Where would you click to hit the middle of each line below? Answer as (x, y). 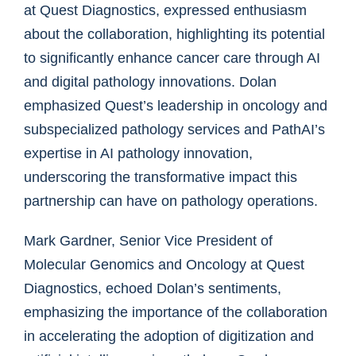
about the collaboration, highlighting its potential (174, 35)
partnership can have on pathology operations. (171, 201)
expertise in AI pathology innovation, (138, 154)
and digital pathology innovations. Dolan (150, 82)
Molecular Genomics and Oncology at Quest (164, 265)
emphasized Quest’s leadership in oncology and (176, 106)
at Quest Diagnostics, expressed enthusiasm (165, 11)
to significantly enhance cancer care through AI (172, 58)
